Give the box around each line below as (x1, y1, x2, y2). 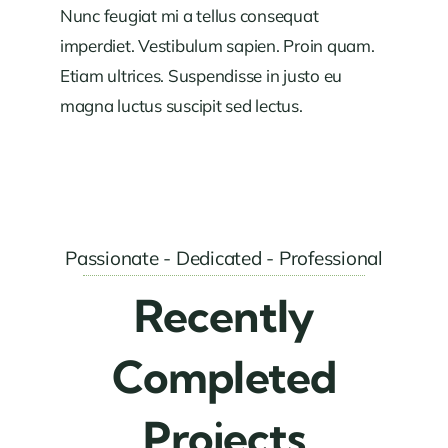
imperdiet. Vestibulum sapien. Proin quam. (59, 34, 375, 56)
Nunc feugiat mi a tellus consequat (59, 4, 319, 26)
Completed (111, 349, 337, 404)
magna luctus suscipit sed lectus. (59, 94, 303, 116)
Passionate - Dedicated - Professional (65, 245, 383, 270)
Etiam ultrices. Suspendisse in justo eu (59, 64, 343, 86)
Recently (134, 288, 314, 343)
